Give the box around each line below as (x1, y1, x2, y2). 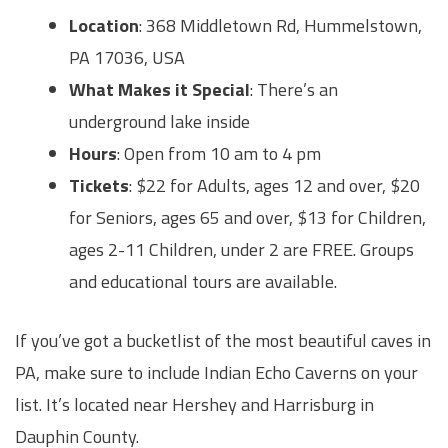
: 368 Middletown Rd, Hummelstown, (139, 12, 422, 40)
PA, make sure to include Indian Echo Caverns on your (15, 359, 418, 387)
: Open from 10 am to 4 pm (117, 140, 321, 168)
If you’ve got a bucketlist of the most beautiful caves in (15, 327, 431, 355)
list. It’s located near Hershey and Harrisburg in (15, 391, 374, 419)
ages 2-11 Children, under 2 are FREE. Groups (69, 236, 414, 264)
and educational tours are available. (69, 268, 337, 296)
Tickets (69, 172, 129, 200)
